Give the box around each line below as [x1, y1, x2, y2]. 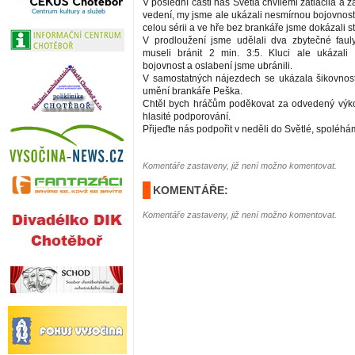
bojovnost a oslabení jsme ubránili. [143, 60, 292, 72]
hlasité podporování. [143, 111, 231, 123]
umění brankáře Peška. [143, 86, 242, 97]
